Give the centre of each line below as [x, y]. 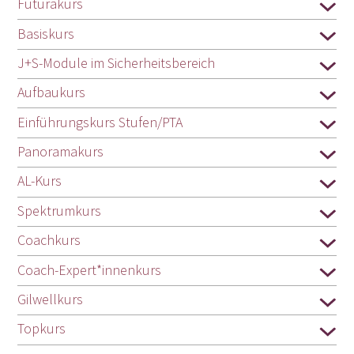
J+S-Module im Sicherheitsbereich [117, 62]
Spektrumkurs [60, 210]
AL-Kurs [40, 181]
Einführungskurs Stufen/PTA [100, 122]
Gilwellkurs [51, 299]
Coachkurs [49, 240]
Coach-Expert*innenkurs [90, 269]
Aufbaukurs [52, 92]
